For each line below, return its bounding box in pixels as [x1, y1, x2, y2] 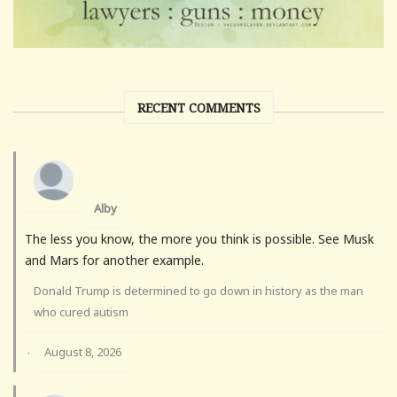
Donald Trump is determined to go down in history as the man [34, 283, 363, 300]
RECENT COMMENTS [136, 99, 261, 117]
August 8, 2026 [44, 344, 121, 361]
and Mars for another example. [25, 252, 204, 269]
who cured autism [34, 304, 128, 321]
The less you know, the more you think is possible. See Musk [25, 230, 374, 248]
